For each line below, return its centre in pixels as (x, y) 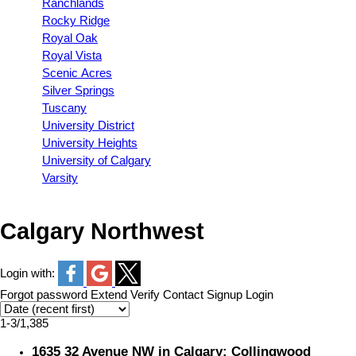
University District (88, 125)
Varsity (60, 178)
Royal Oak (70, 38)
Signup (224, 294)
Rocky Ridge (76, 20)
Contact (183, 294)
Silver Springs (78, 90)
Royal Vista (72, 55)
